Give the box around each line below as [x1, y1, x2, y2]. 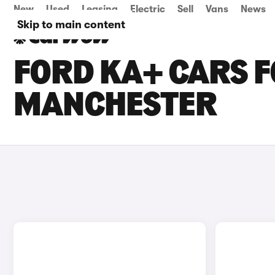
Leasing [82, 4, 118, 15]
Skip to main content [17, 18, 125, 31]
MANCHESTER [14, 90, 217, 124]
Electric [130, 4, 165, 15]
